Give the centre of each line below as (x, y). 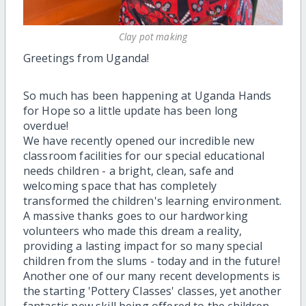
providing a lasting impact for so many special (143, 246)
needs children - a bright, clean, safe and (128, 171)
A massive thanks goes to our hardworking (136, 216)
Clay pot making (153, 37)
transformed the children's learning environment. (152, 201)
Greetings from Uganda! (86, 58)
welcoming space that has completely (120, 186)
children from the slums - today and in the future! (151, 261)
